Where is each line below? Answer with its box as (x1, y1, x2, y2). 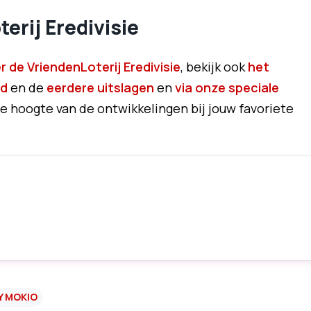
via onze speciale (174, 79, 279, 96)
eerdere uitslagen (46, 79, 154, 96)
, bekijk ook (180, 58, 248, 75)
